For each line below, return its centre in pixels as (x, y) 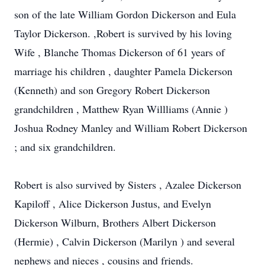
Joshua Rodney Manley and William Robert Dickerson (131, 128)
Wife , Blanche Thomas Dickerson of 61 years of (119, 52)
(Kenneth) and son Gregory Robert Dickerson (112, 90)
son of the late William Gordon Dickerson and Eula (125, 14)
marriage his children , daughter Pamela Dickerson (123, 71)
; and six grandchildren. (65, 147)
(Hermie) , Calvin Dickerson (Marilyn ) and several (125, 241)
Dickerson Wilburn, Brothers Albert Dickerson (115, 222)
